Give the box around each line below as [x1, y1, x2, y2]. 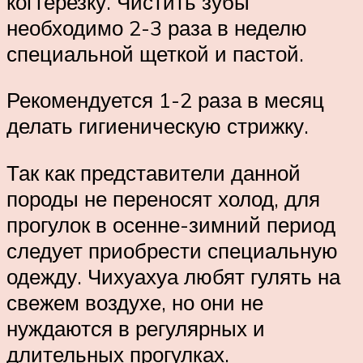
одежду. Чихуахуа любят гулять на [6, 263, 340, 289]
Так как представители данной [6, 159, 301, 186]
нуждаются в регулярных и [6, 314, 265, 341]
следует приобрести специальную [6, 237, 338, 263]
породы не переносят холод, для [6, 185, 320, 211]
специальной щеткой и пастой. [6, 40, 304, 66]
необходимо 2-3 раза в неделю [6, 14, 307, 41]
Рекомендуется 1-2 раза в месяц [6, 87, 324, 113]
